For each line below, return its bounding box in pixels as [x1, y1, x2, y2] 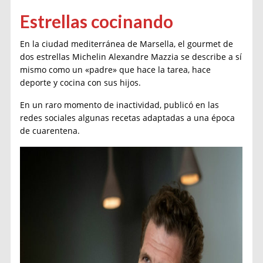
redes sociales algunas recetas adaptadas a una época [20, 112, 235, 123]
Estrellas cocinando [20, 10, 174, 32]
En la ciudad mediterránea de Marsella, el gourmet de [20, 38, 234, 49]
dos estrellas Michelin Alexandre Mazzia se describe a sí [20, 50, 242, 62]
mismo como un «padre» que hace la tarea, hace [20, 63, 211, 75]
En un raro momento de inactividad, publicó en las [20, 99, 220, 110]
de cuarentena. [20, 124, 80, 136]
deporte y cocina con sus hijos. [20, 76, 141, 88]
